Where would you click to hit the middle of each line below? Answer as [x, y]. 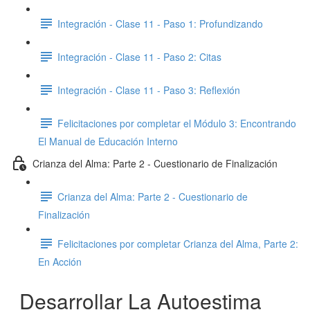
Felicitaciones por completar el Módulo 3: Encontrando [177, 123]
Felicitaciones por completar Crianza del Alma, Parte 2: [178, 243]
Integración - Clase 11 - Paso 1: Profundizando [160, 23]
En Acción [60, 262]
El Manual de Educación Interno [108, 141]
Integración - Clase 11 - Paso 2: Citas [139, 56]
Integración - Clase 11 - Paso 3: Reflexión [149, 90]
